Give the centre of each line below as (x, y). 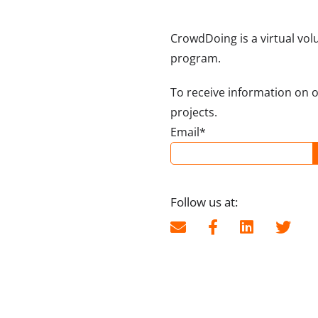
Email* (188, 132)
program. (196, 58)
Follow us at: (204, 202)
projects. (194, 112)
